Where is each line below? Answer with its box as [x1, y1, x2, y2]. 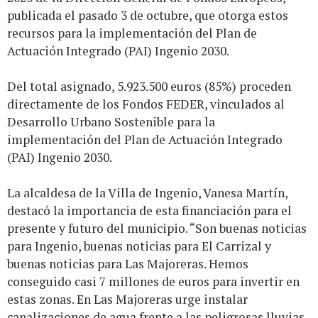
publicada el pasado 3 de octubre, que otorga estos [7, 6, 288, 23]
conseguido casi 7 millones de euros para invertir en [7, 273, 300, 290]
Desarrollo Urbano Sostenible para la [7, 113, 215, 130]
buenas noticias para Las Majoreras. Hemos [7, 255, 248, 272]
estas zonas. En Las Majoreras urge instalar [7, 290, 248, 307]
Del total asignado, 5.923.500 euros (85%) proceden [7, 77, 291, 94]
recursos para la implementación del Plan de [7, 24, 257, 41]
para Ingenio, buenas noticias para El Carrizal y [7, 237, 271, 254]
